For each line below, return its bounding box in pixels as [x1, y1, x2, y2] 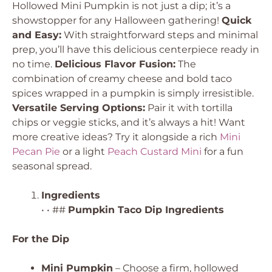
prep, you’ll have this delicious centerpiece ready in [12, 44, 259, 55]
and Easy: [12, 29, 61, 41]
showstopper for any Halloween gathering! [12, 15, 222, 26]
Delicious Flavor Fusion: [55, 58, 175, 70]
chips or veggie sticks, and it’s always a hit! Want [12, 117, 245, 128]
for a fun [202, 146, 243, 157]
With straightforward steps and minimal [61, 29, 258, 41]
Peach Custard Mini [107, 146, 202, 157]
